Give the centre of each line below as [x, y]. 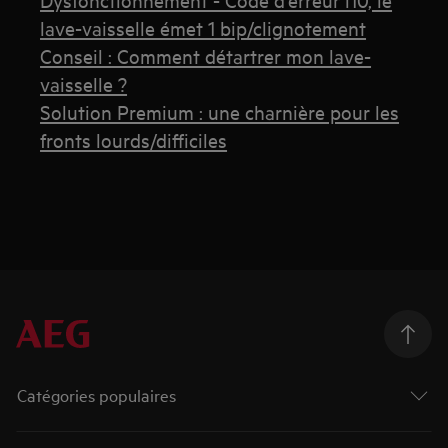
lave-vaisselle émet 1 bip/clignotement [203, 28]
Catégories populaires [97, 395]
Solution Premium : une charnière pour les [220, 112]
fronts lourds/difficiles [134, 140]
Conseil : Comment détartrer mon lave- [206, 56]
